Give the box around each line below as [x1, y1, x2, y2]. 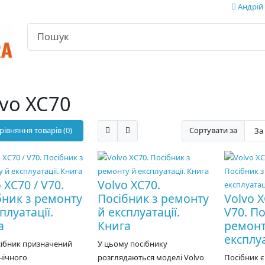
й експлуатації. [97, 203, 180, 220]
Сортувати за [189, 125, 238, 136]
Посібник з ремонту [97, 190, 209, 206]
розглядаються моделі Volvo [97, 251, 204, 263]
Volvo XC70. [97, 176, 160, 193]
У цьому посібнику [97, 238, 167, 249]
